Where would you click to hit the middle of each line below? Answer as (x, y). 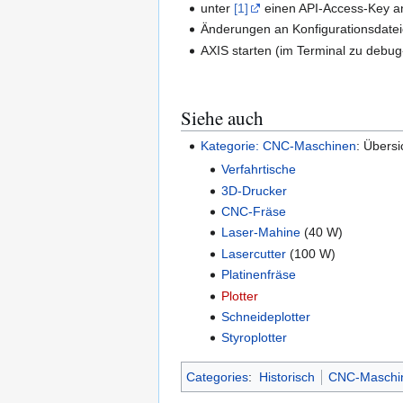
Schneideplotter (265, 316)
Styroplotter (254, 338)
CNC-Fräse (253, 211)
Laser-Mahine (260, 233)
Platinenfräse (258, 275)
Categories (217, 376)
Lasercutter (253, 253)
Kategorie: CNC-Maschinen (279, 145)
